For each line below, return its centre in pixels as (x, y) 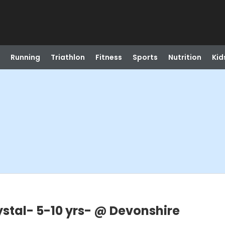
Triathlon (68, 57)
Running (25, 57)
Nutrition (185, 57)
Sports (145, 57)
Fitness (108, 57)
